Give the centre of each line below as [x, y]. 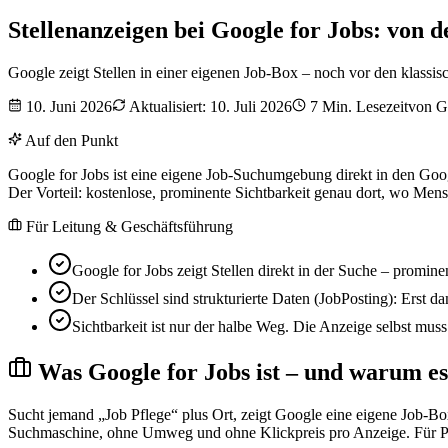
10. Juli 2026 [251, 106]
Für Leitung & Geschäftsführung [127, 226]
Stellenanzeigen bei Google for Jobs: [194, 29]
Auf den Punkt [70, 140]
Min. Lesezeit [363, 106]
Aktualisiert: [168, 106]
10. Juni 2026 [69, 106]
